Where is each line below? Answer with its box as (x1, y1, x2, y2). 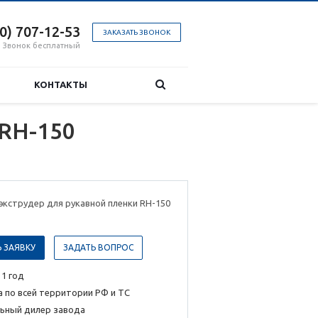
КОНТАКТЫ (34, 79, 87, 89)
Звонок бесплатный (3, 41, 80, 50)
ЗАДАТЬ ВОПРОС (63, 243, 133, 253)
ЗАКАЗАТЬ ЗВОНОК (103, 28, 170, 36)
